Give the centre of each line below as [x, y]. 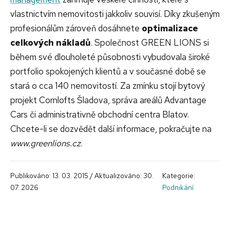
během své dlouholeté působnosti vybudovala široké [110, 57]
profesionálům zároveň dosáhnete [76, 28]
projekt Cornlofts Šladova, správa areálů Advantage [108, 100]
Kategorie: [178, 176]
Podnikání [178, 188]
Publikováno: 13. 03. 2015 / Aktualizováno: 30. [82, 176]
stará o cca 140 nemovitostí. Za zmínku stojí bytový [108, 86]
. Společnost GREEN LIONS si [150, 43]
